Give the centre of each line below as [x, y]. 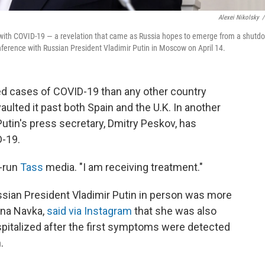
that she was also [174, 211]
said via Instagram [89, 211]
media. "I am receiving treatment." [123, 167]
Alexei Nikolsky [239, 17]
